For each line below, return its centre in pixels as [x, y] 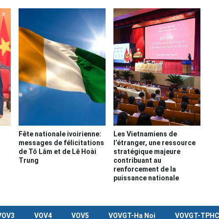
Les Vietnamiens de [145, 134]
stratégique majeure [147, 152]
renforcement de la [144, 169]
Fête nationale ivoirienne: [60, 134]
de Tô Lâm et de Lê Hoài [58, 152]
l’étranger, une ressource [154, 143]
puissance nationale [146, 178]
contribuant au [137, 161]
